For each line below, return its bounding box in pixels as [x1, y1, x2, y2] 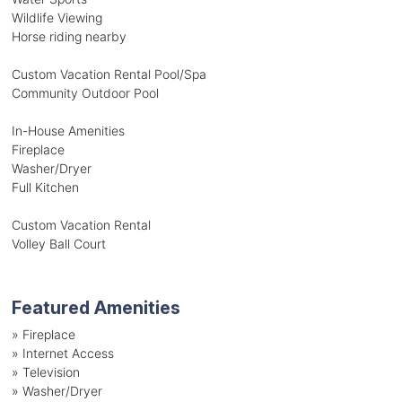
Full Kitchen [11, 179, 79, 195]
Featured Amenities [11, 296, 180, 319]
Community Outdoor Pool [11, 84, 159, 100]
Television [22, 363, 80, 380]
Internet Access [22, 345, 114, 361]
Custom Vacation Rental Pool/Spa [11, 66, 206, 82]
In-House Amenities [11, 122, 125, 138]
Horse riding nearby [11, 28, 127, 44]
